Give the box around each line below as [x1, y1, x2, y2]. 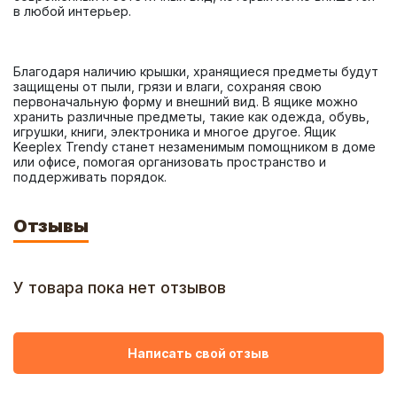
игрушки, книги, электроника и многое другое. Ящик [13, 124, 336, 139]
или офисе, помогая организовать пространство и [13, 154, 326, 169]
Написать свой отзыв [128, 345, 269, 361]
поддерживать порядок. [13, 169, 167, 184]
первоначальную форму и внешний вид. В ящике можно [13, 94, 358, 109]
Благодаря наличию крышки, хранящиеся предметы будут [13, 64, 378, 79]
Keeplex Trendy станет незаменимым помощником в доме [13, 139, 376, 154]
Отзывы [13, 215, 89, 237]
